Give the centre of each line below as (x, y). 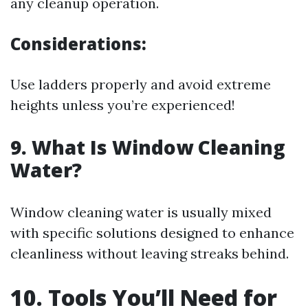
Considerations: (78, 44)
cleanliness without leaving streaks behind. (150, 253)
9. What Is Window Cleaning (148, 147)
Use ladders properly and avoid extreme (141, 84)
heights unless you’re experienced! (123, 105)
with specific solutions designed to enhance (152, 233)
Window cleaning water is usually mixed (141, 212)
